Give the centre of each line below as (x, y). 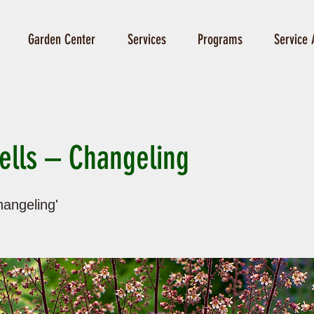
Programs (220, 39)
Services (146, 39)
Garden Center (61, 39)
